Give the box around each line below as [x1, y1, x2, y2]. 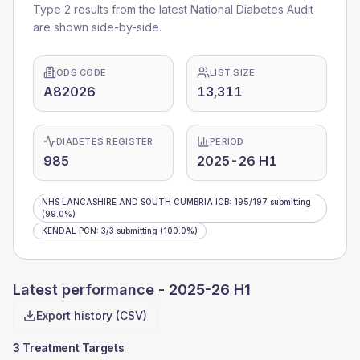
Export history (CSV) [36, 309, 147, 322]
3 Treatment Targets [13, 341, 125, 354]
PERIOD [210, 136, 244, 147]
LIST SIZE [210, 67, 256, 78]
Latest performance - [13, 281, 169, 298]
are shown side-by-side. [33, 20, 162, 34]
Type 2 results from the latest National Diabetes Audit [33, 2, 313, 16]
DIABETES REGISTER [56, 136, 153, 147]
